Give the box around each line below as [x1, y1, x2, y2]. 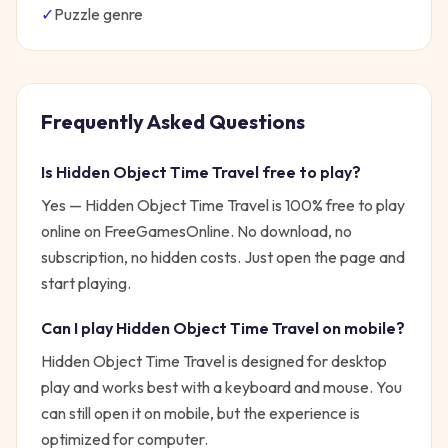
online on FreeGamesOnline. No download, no [41, 221, 352, 241]
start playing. [41, 273, 131, 293]
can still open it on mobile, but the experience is [41, 403, 360, 423]
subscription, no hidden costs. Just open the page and [41, 247, 405, 267]
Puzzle [54, 4, 100, 24]
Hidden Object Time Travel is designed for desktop [41, 351, 387, 371]
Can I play [41, 318, 116, 338]
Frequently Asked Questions [41, 109, 305, 134]
